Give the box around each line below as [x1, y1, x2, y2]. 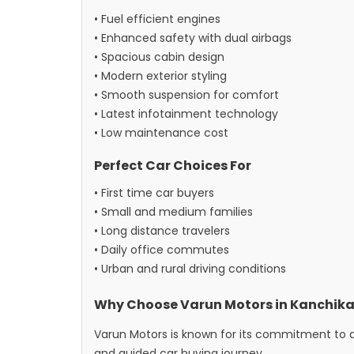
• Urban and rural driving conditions [94, 261, 286, 277]
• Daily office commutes [94, 242, 229, 258]
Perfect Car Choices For [94, 156, 251, 175]
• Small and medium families [94, 204, 253, 220]
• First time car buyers [94, 185, 214, 201]
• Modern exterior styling [94, 68, 227, 84]
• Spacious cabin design [94, 49, 224, 65]
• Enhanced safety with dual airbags [94, 30, 292, 46]
